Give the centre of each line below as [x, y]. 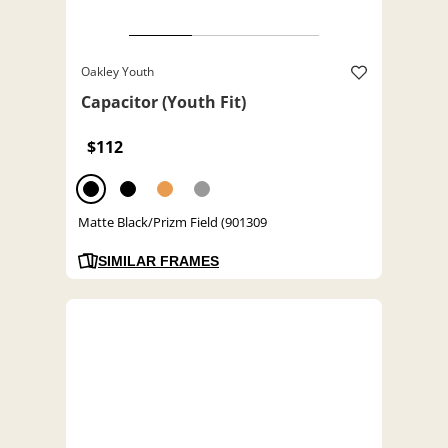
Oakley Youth [117, 72]
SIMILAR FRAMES [158, 261]
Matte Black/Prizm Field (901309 [172, 222]
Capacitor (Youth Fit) [163, 102]
